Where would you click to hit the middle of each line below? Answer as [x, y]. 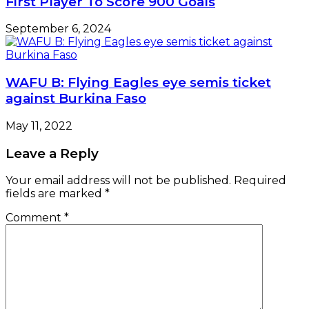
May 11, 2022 [39, 126]
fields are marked [55, 194]
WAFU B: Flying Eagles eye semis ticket [138, 83]
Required [260, 181]
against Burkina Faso [76, 99]
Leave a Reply [52, 153]
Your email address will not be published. [118, 181]
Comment [35, 218]
